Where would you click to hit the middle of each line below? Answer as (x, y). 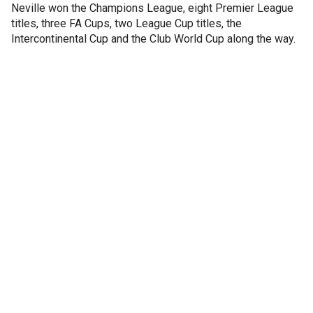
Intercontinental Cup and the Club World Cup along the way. (153, 39)
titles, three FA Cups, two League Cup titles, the (126, 23)
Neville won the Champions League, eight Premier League (152, 8)
